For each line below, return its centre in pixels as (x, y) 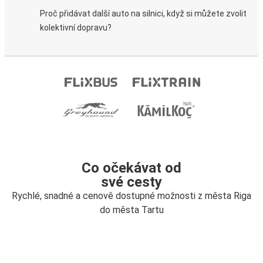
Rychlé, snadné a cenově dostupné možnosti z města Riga (131, 196)
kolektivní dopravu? (76, 28)
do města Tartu (131, 210)
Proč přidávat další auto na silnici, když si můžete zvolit (143, 14)
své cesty (131, 182)
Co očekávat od (131, 168)
